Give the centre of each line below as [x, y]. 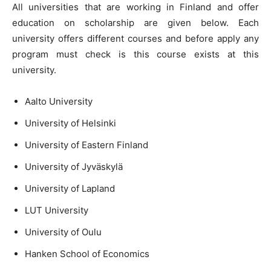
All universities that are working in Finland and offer [135, 7]
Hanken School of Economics [87, 254]
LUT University [57, 211]
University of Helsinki [70, 123]
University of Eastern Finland [87, 145]
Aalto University [59, 102]
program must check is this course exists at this [135, 54]
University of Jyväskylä [74, 167]
